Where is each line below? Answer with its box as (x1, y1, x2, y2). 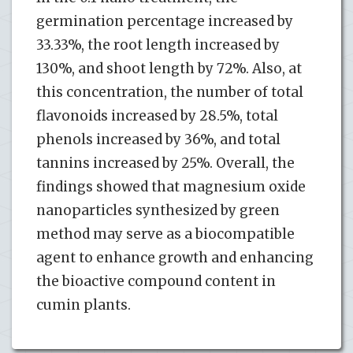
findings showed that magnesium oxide (36, 177, 306, 195)
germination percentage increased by (36, 12, 293, 30)
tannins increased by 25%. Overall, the (36, 154, 295, 172)
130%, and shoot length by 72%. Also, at (36, 59, 302, 77)
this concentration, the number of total (36, 83, 303, 101)
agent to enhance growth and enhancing (36, 248, 314, 266)
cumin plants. (36, 295, 134, 314)
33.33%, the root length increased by (36, 35, 280, 54)
